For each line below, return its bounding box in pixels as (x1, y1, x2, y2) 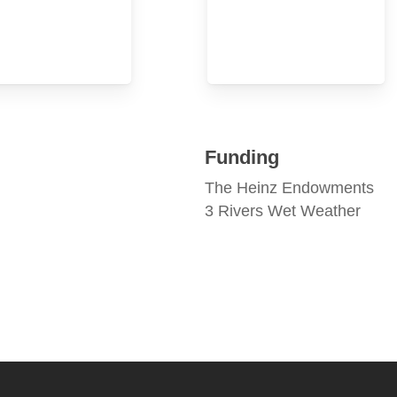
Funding (205, 146, 280, 168)
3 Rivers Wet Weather (205, 202, 362, 220)
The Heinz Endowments (205, 179, 375, 197)
